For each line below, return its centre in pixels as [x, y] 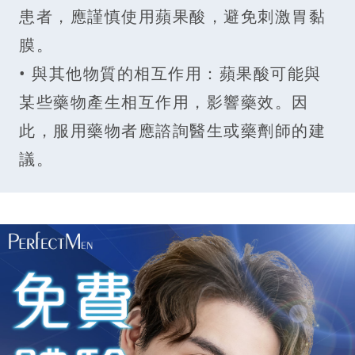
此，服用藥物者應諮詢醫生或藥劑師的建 [172, 130]
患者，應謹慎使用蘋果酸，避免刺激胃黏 [172, 16]
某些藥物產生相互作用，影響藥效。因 [164, 101]
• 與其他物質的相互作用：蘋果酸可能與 [170, 73]
